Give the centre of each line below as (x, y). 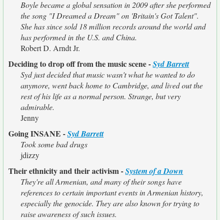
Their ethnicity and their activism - (67, 171)
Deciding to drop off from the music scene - (81, 64)
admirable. (38, 107)
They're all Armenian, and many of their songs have (101, 181)
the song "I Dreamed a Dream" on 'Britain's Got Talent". (110, 15)
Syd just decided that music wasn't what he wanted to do (108, 74)
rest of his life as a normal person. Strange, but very (101, 96)
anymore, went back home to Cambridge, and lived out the (112, 85)
